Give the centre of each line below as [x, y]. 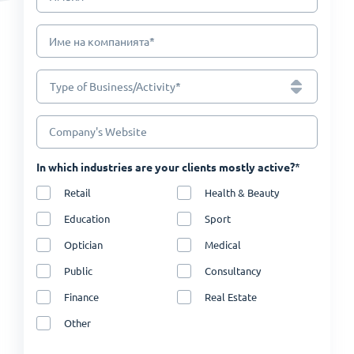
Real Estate [231, 297]
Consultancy [233, 271]
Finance [82, 297]
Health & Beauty [242, 192]
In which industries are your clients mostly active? [166, 168]
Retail [78, 192]
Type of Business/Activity [113, 87]
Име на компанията [100, 42]
